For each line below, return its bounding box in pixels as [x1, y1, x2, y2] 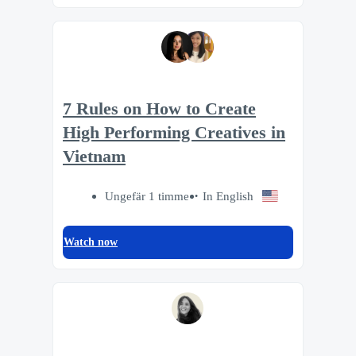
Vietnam [63, 146, 126, 166]
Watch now [64, 236, 118, 249]
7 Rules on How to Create [63, 99, 256, 118]
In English [203, 189, 254, 203]
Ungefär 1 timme [105, 189, 190, 203]
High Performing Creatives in [63, 122, 285, 142]
